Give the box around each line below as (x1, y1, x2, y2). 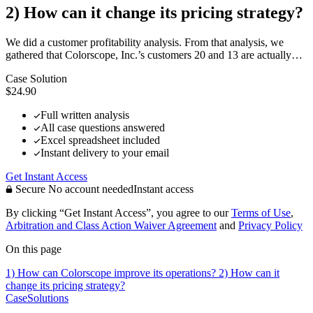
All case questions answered (41, 122, 165, 134)
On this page (6, 243, 61, 256)
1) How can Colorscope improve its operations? (6, 267, 219, 279)
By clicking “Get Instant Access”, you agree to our (6, 207, 231, 219)
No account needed (48, 183, 133, 196)
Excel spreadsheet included (41, 134, 160, 147)
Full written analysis (41, 109, 129, 122)
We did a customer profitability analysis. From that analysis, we (6, 36, 284, 49)
